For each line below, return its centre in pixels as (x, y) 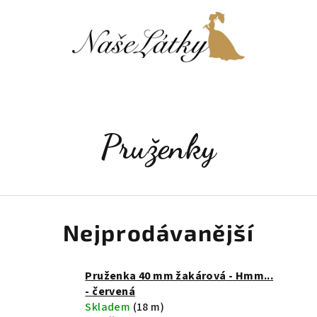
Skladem (109, 307)
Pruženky (158, 147)
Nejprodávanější (158, 232)
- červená (110, 292)
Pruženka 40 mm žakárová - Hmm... (179, 276)
